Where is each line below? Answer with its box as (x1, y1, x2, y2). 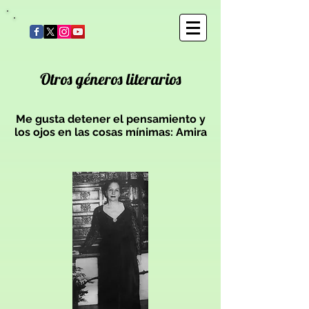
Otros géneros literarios (39, 69, 181, 89)
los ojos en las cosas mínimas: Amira (14, 126, 207, 139)
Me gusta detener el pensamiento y (15, 112, 206, 126)
